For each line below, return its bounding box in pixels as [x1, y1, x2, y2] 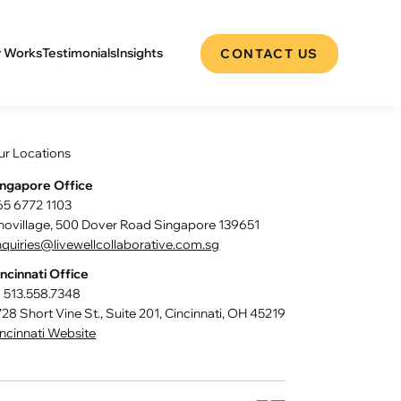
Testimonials [42, 45, 117, 61]
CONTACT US [220, 45, 319, 62]
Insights [116, 45, 164, 61]
